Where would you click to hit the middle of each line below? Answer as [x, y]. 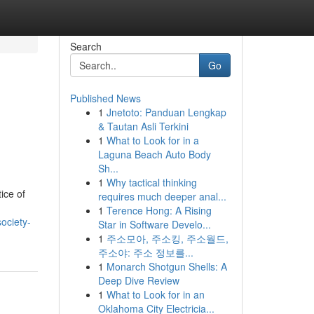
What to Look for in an [155, 294]
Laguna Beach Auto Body [154, 154]
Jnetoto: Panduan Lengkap [166, 112]
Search [86, 46]
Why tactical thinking [151, 182]
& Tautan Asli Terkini [143, 126]
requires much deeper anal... [162, 196]
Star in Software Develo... [154, 224]
